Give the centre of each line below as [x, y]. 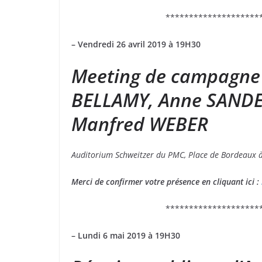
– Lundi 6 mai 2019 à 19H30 [128, 236]
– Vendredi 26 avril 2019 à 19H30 [138, 44]
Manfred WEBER [140, 124]
